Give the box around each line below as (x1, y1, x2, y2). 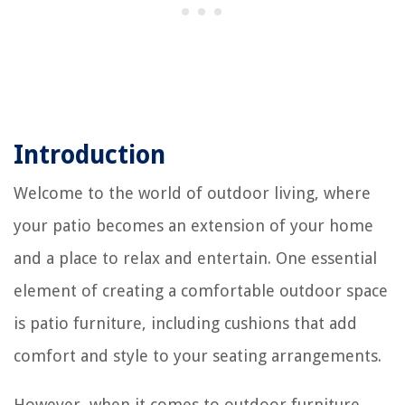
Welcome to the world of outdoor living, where (14, 183, 371, 202)
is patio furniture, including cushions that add (14, 313, 357, 333)
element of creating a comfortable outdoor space (14, 280, 388, 300)
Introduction (14, 139, 165, 170)
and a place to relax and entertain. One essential (14, 248, 377, 268)
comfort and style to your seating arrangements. (14, 345, 381, 365)
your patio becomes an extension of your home (14, 215, 373, 235)
